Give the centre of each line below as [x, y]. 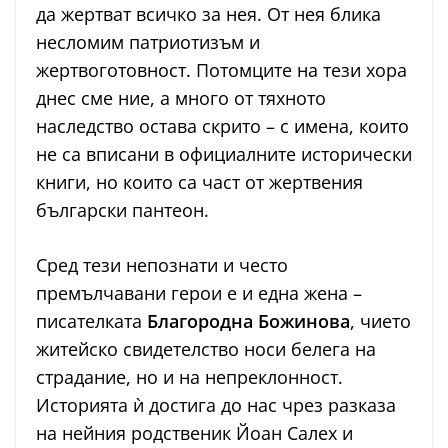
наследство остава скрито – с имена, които [222, 126]
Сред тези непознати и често [162, 265]
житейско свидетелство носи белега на [206, 349]
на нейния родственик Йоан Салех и [194, 433]
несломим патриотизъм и [148, 42]
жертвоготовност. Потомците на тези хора [221, 70]
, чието [380, 321]
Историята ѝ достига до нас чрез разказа [216, 405]
